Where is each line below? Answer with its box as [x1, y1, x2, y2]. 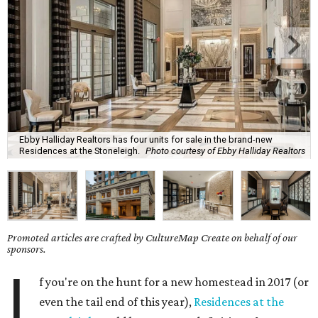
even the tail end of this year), [39, 295, 194, 309]
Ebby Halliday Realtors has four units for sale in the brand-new [19, 133, 273, 145]
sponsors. [7, 243, 46, 256]
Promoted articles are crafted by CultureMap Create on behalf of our [7, 231, 297, 244]
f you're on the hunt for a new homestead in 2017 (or [39, 275, 309, 290]
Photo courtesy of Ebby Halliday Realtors [146, 145, 305, 156]
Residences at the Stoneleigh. [19, 145, 140, 156]
